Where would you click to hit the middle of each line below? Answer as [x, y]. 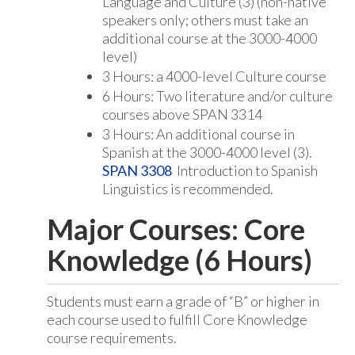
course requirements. [112, 338]
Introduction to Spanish [245, 170]
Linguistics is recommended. [188, 189]
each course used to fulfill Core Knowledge [177, 319]
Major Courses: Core [176, 229]
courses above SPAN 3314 [182, 114]
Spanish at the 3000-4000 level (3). [207, 152]
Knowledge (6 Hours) [179, 260]
